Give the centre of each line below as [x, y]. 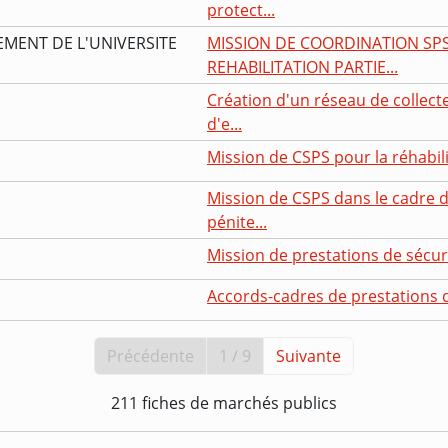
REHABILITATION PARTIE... [302, 66]
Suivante [308, 355]
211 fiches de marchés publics [224, 402]
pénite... [237, 221]
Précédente [150, 355]
